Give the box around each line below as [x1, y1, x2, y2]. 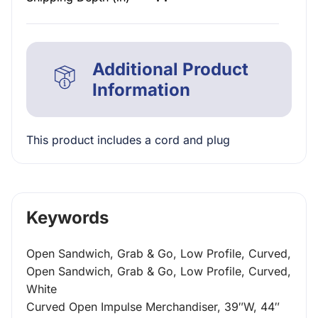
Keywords [26, 207, 109, 228]
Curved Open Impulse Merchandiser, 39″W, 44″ [26, 300, 280, 314]
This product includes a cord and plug [26, 133, 230, 147]
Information [92, 79, 190, 100]
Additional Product [92, 59, 248, 79]
